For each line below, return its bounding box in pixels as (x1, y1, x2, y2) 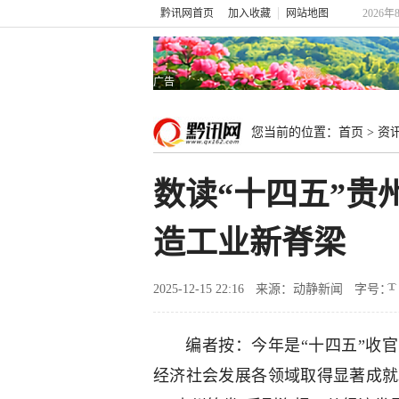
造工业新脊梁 (153, 225, 346, 261)
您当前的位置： (251, 126, 338, 139)
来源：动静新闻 (256, 282, 343, 296)
